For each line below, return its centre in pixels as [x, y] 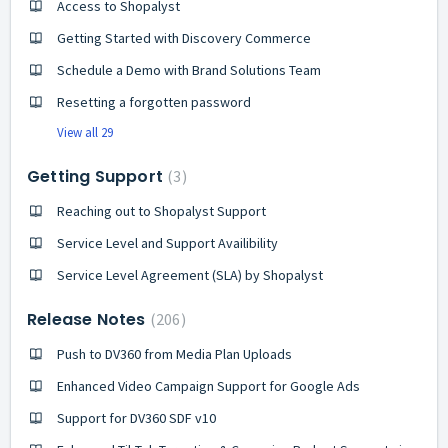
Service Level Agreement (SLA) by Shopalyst [190, 274]
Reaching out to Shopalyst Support [161, 210]
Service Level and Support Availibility [167, 242]
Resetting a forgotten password [154, 101]
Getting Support [97, 176]
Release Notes [88, 319]
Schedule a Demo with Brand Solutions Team [189, 69]
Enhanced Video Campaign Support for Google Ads [208, 385]
